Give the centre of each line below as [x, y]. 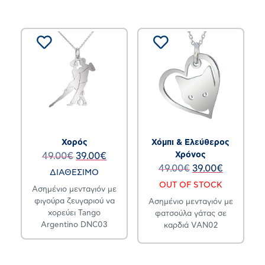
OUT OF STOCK [190, 185]
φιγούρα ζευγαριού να [74, 202]
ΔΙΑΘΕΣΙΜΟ [75, 173]
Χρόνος [191, 155]
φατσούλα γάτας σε [190, 214]
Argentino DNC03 [75, 225]
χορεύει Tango [75, 214]
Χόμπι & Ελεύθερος [191, 142]
